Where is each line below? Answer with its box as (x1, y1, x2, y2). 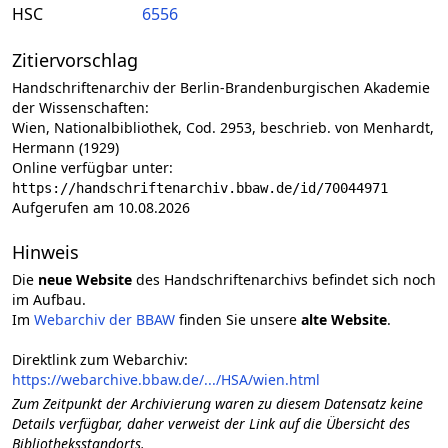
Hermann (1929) (12, 138, 119, 157)
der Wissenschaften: (12, 98, 149, 117)
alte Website (301, 310, 387, 329)
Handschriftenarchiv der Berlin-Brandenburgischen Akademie (12, 78, 430, 97)
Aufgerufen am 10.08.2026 (12, 198, 190, 217)
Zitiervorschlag (12, 48, 138, 72)
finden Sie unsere (175, 310, 301, 329)
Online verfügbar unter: (12, 158, 173, 177)
